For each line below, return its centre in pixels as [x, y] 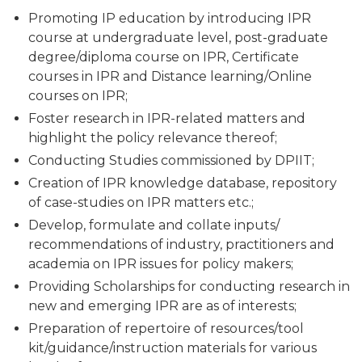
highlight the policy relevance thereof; [153, 138]
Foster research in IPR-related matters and [167, 118]
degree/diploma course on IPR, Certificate [164, 57]
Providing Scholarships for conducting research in [189, 286]
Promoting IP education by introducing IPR [170, 18]
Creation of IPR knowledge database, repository [183, 183]
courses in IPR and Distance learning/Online [170, 76]
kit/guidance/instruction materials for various [173, 348]
